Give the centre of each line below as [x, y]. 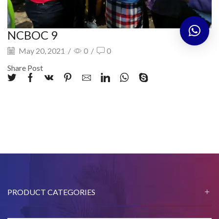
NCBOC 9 [33, 35]
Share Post [25, 67]
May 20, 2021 [41, 51]
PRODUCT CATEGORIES [51, 192]
